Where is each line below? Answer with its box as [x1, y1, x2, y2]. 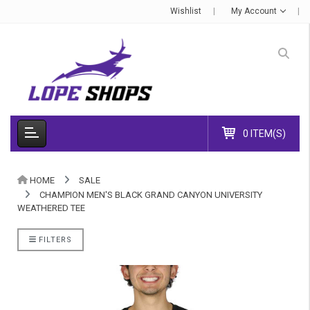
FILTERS [35, 235, 72, 244]
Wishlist [170, 6, 202, 16]
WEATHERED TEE [17, 202, 85, 213]
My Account [231, 6, 280, 16]
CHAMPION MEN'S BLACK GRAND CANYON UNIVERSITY [39, 189, 262, 200]
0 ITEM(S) [243, 127, 286, 139]
